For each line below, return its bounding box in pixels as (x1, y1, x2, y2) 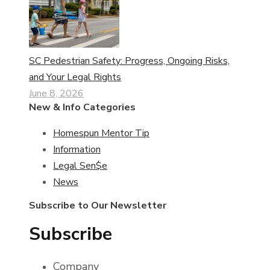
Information (53, 143, 101, 157)
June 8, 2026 (29, 87, 84, 101)
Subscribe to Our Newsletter (29, 199, 166, 213)
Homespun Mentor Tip (53, 127, 149, 140)
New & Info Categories (29, 101, 136, 115)
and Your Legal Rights (29, 71, 121, 84)
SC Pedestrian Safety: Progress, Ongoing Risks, (29, 54, 230, 68)
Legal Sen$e (53, 159, 107, 173)
